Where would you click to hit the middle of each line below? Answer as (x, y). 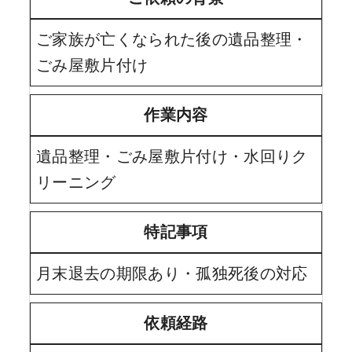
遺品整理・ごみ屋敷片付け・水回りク (172, 157)
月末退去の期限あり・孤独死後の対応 (172, 274)
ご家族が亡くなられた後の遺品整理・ (172, 40)
